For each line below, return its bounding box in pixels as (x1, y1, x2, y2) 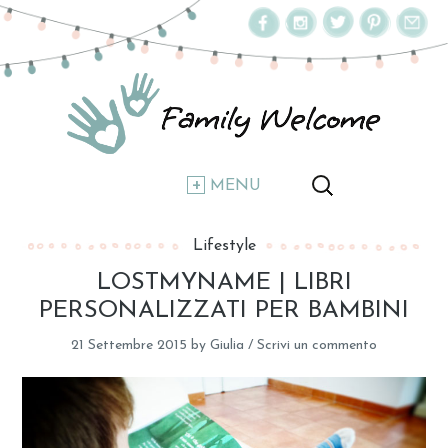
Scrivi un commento (257, 338, 377, 354)
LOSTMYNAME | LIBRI (96, 271, 352, 296)
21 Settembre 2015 (71, 338, 187, 354)
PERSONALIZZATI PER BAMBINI (39, 299, 409, 324)
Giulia (210, 338, 244, 354)
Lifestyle (192, 238, 256, 255)
